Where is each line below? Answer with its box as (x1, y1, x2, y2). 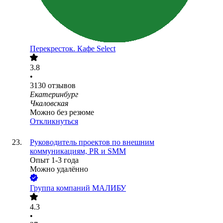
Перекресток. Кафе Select (30, 44, 115, 53)
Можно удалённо (30, 165, 88, 174)
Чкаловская (30, 99, 68, 108)
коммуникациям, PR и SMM (30, 147, 126, 156)
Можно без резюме (30, 108, 94, 117)
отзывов (48, 81, 76, 90)
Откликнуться (30, 117, 78, 126)
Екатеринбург (30, 90, 78, 99)
